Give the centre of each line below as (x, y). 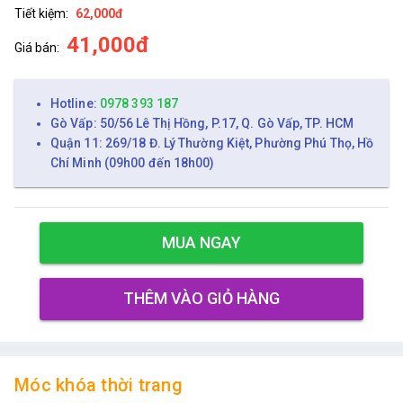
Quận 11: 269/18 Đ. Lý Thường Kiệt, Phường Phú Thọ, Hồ (212, 143)
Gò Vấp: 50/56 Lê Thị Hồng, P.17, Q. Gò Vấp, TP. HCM (202, 123)
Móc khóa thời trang (99, 385)
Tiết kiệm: (41, 13)
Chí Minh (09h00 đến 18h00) (133, 162)
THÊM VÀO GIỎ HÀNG (201, 299)
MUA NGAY (201, 243)
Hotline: (75, 103)
